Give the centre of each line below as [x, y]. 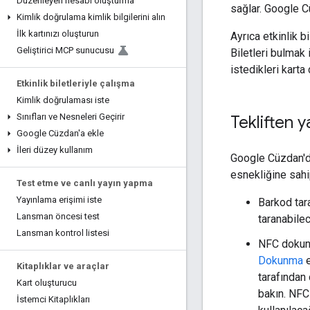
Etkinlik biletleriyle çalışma [76, 83]
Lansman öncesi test [58, 216]
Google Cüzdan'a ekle [60, 133]
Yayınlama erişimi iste [59, 200]
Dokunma [281, 260]
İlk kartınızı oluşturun [58, 34]
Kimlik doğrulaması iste [63, 100]
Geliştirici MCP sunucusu [65, 50]
